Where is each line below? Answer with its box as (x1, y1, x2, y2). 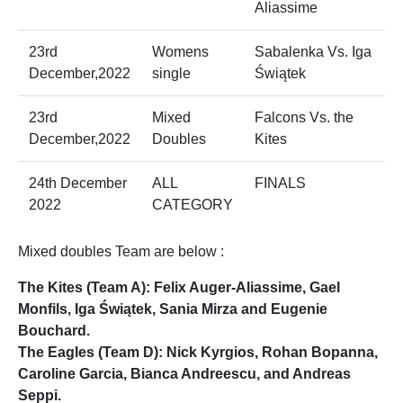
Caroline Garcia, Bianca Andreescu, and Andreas (18, 366, 351, 382)
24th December (29, 175, 127, 192)
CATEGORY (152, 197, 233, 213)
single (152, 66, 191, 82)
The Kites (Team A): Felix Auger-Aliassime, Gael (18, 280, 340, 296)
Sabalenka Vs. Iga (255, 44, 372, 60)
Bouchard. (18, 323, 90, 339)
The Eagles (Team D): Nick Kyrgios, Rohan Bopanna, (18, 345, 378, 361)
